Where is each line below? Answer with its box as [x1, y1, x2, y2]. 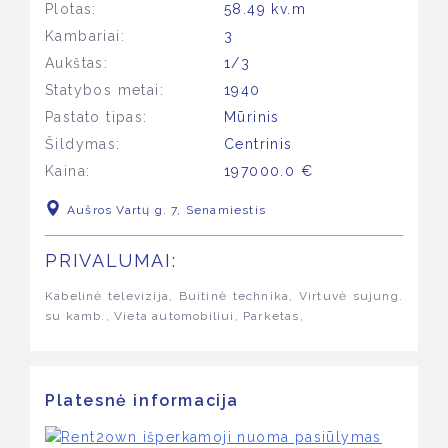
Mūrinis [224, 109, 280, 125]
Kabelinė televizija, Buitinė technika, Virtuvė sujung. [45, 289, 403, 303]
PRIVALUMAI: [45, 250, 177, 271]
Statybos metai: [45, 82, 164, 98]
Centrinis [224, 136, 293, 152]
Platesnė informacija [45, 391, 239, 410]
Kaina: [45, 163, 91, 179]
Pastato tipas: [45, 109, 148, 125]
